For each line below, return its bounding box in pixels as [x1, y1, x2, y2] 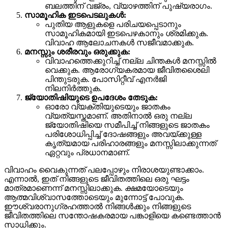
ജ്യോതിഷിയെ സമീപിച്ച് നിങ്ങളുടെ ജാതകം [45, 120, 210, 129]
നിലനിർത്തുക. [45, 83, 102, 93]
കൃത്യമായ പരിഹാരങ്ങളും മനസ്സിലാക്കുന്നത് [45, 138, 216, 148]
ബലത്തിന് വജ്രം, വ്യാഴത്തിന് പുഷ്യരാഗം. [45, 1, 212, 10]
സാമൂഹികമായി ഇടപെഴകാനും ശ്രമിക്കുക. [45, 28, 208, 38]
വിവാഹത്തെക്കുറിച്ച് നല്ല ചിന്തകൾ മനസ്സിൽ [45, 56, 216, 65]
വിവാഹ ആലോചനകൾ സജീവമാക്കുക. [45, 38, 194, 47]
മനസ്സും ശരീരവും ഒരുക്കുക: [24, 47, 130, 56]
